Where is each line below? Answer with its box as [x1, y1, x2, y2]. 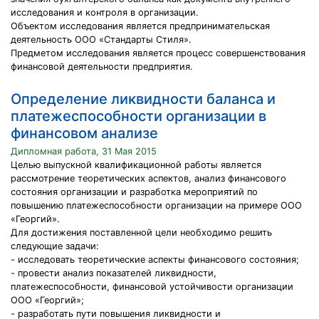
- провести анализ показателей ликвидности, [11, 268, 216, 278]
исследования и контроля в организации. [11, 7, 199, 18]
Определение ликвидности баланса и [11, 90, 276, 108]
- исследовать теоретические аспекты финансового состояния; [11, 254, 299, 265]
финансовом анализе [11, 125, 158, 142]
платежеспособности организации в [11, 108, 266, 125]
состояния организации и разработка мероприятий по [11, 187, 258, 197]
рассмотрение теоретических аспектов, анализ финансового [11, 173, 286, 184]
